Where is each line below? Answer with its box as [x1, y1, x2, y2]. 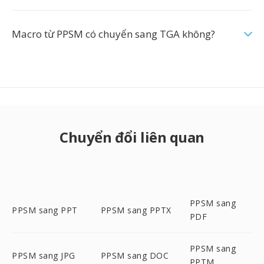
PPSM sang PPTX [100, 204, 171, 216]
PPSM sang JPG [12, 249, 75, 261]
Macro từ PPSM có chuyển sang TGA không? [12, 27, 215, 41]
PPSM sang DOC [100, 249, 169, 261]
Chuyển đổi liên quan [60, 127, 204, 147]
